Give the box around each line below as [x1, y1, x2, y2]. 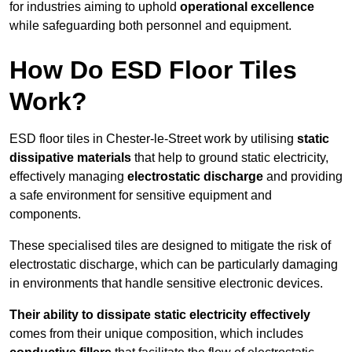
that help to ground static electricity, [131, 151, 328, 165]
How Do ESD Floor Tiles [9, 56, 297, 85]
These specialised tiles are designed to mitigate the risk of [9, 239, 331, 253]
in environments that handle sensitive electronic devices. [9, 277, 323, 291]
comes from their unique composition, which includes [9, 327, 303, 341]
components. [9, 207, 81, 222]
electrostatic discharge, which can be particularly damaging [9, 258, 338, 272]
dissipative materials [9, 151, 131, 165]
